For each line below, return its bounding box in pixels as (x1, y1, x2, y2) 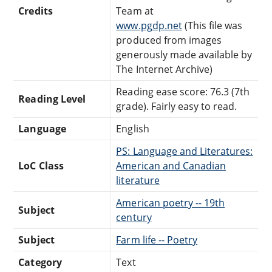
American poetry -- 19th (116, 195, 225, 209)
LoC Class (18, 158, 64, 172)
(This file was (182, 18, 243, 32)
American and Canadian (116, 158, 226, 172)
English (116, 121, 149, 135)
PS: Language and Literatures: (116, 144, 253, 158)
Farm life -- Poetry (116, 233, 198, 246)
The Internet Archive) (116, 62, 213, 76)
